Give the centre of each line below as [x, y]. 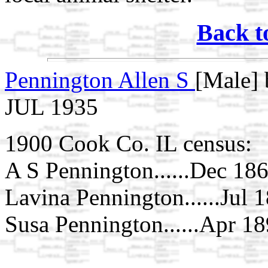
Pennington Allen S [100, 80]
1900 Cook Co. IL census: [128, 144]
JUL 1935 [51, 107]
